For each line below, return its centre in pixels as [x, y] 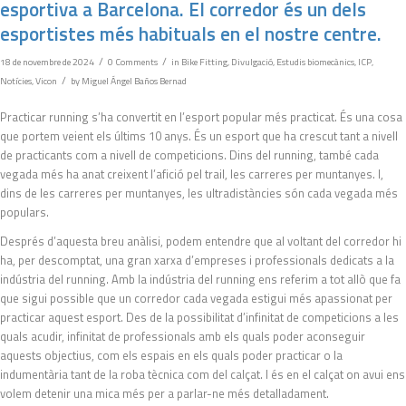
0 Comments [133, 61]
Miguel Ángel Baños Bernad [134, 80]
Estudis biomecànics [315, 61]
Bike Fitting [204, 61]
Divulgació [252, 61]
